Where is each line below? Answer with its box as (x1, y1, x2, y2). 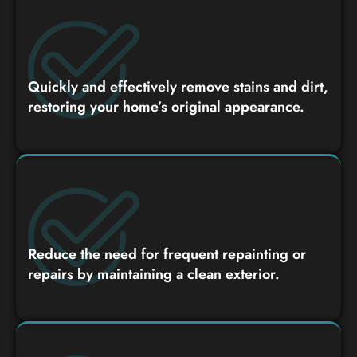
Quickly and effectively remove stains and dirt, (28, 76, 328, 97)
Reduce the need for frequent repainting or (28, 243, 306, 265)
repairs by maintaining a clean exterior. (28, 263, 280, 284)
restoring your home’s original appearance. (28, 96, 304, 117)
